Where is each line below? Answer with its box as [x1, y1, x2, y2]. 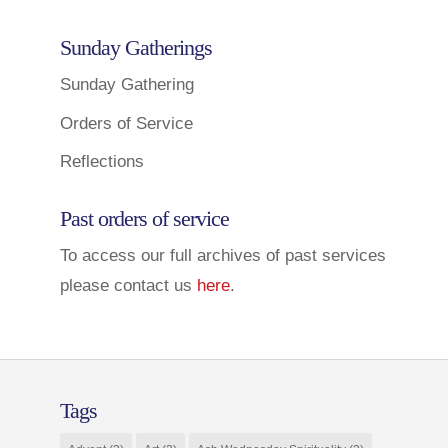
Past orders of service [59, 206, 229, 231]
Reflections [59, 152, 144, 171]
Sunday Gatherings [59, 35, 212, 60]
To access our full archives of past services [59, 246, 386, 265]
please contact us [59, 276, 197, 295]
